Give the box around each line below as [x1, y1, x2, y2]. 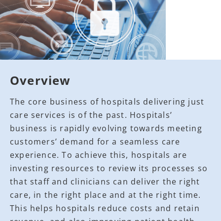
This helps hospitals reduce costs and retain [10, 203, 200, 214]
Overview [10, 72, 71, 89]
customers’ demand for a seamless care [10, 136, 181, 147]
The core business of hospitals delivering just [10, 96, 205, 108]
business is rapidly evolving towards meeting [10, 123, 202, 134]
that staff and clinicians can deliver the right [10, 176, 200, 187]
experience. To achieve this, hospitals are [10, 149, 187, 161]
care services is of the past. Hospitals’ [10, 110, 173, 121]
